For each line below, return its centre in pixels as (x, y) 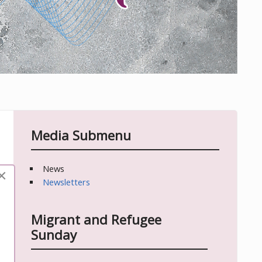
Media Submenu (81, 136)
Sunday (54, 235)
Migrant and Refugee (96, 220)
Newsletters (67, 182)
